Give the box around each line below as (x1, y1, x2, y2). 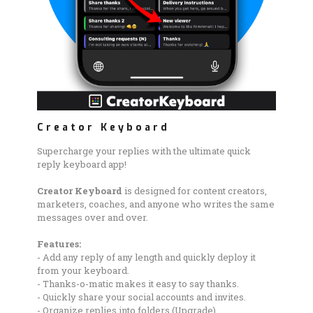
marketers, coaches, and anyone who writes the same (37, 198, 275, 211)
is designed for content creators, (124, 184, 267, 198)
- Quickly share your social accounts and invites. (37, 291, 246, 304)
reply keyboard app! (37, 158, 126, 171)
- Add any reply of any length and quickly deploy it (37, 251, 256, 264)
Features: (37, 238, 81, 251)
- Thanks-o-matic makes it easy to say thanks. (37, 277, 239, 291)
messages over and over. (37, 211, 148, 224)
